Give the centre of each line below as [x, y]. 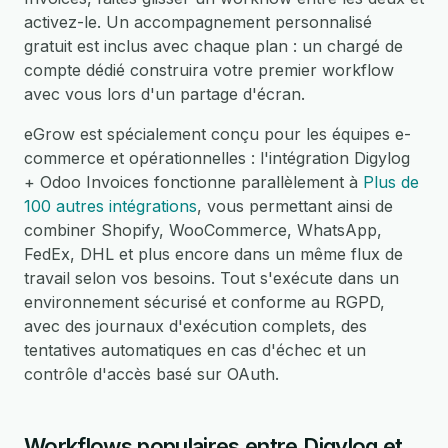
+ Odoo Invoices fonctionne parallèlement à [193, 182]
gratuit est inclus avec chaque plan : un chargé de [213, 46]
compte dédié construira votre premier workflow [209, 70]
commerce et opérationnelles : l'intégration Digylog [217, 158]
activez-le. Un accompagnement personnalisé [198, 22]
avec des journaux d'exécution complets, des [195, 326]
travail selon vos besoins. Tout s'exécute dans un [211, 278]
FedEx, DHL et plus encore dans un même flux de [213, 254]
